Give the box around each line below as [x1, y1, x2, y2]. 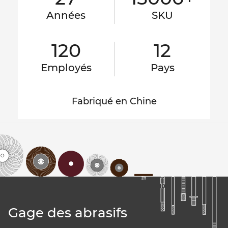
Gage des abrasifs [8, 204, 128, 221]
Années [46, 9, 85, 22]
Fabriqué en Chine [71, 96, 157, 107]
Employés [40, 62, 92, 74]
